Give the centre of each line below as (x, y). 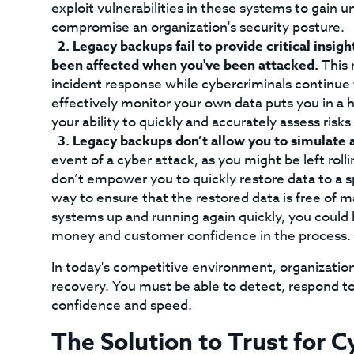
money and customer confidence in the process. (201, 236)
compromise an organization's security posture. (198, 27)
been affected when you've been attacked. (185, 65)
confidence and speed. (121, 305)
